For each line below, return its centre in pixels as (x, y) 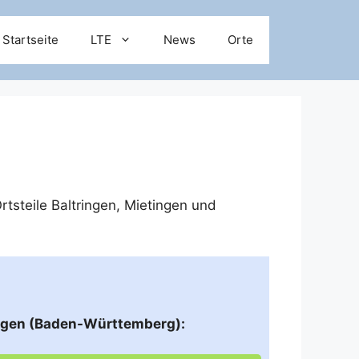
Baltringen (84, 205)
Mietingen (156, 205)
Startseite (30, 40)
